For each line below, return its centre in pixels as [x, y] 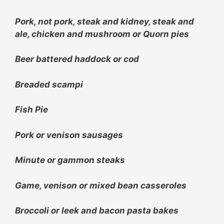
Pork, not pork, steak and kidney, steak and [104, 21]
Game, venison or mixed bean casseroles [101, 185]
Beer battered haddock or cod [77, 59]
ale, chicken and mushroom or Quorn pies [102, 34]
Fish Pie [31, 110]
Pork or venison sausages [69, 135]
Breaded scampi [49, 84]
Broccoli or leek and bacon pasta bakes [97, 211]
